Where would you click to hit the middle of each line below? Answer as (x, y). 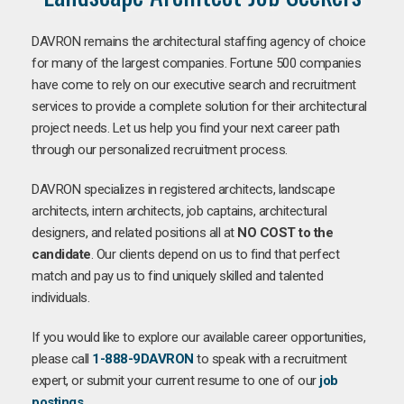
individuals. (60, 297)
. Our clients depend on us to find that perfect (215, 254)
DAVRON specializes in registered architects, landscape (183, 189)
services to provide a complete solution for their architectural (199, 106)
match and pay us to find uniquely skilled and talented (177, 275)
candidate (61, 254)
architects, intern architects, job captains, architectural (179, 211)
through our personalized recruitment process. (160, 149)
